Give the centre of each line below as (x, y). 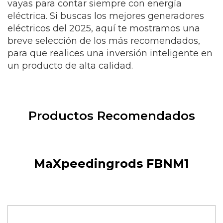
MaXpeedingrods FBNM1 (111, 164)
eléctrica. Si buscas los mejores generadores (106, 16)
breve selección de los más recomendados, (104, 41)
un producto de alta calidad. (70, 66)
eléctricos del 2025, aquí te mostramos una (104, 29)
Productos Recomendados (111, 116)
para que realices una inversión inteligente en (110, 54)
